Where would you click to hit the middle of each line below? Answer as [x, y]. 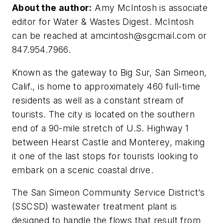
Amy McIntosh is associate [150, 8]
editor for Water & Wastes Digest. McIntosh [103, 22]
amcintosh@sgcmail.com [143, 36]
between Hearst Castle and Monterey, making [109, 142]
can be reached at [52, 36]
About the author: [52, 8]
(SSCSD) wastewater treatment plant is [95, 207]
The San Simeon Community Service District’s [109, 193]
